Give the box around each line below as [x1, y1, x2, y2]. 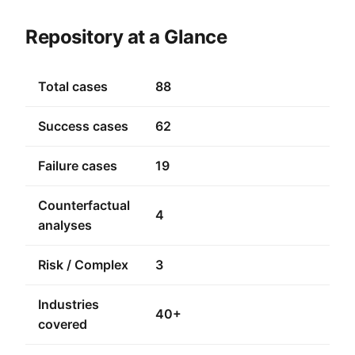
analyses [38, 217, 92, 233]
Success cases [38, 118, 128, 134]
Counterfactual [38, 197, 130, 213]
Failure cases [38, 158, 117, 174]
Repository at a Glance [25, 25, 227, 48]
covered [38, 316, 87, 332]
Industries [38, 296, 99, 312]
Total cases [38, 78, 108, 94]
